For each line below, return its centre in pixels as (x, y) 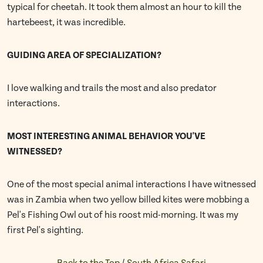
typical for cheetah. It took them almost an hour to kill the (124, 7)
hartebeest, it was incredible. (66, 23)
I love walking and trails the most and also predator (112, 88)
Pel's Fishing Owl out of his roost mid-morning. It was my (123, 215)
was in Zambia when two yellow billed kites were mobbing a (128, 200)
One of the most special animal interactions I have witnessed (131, 185)
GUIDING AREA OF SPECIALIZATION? (84, 55)
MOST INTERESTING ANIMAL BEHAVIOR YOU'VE (106, 136)
